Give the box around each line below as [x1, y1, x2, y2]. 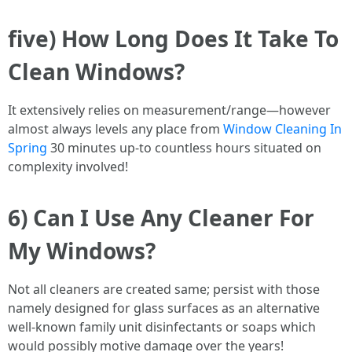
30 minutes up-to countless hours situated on [47, 139, 321, 156]
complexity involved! [8, 158, 128, 175]
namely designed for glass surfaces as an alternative [8, 299, 320, 317]
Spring [8, 139, 47, 156]
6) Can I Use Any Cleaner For [8, 203, 314, 233]
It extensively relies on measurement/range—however [8, 101, 331, 119]
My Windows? [8, 236, 156, 266]
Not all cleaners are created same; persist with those [8, 280, 320, 298]
